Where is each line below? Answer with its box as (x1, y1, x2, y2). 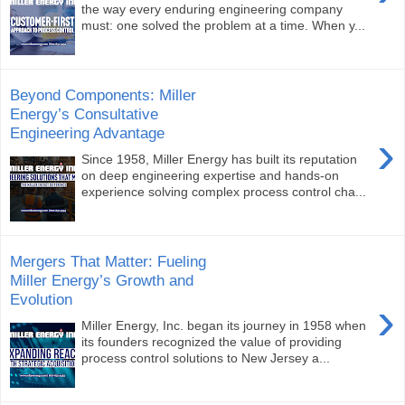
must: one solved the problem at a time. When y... (81, 17, 366, 33)
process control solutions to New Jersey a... (81, 350, 331, 365)
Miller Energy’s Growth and (10, 271, 193, 290)
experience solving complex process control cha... (81, 184, 367, 199)
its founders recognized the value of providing (81, 334, 343, 349)
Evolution (10, 290, 72, 309)
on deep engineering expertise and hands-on (81, 167, 340, 183)
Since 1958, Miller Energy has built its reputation (81, 151, 358, 166)
